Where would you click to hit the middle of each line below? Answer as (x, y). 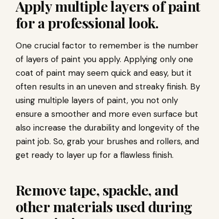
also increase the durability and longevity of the (108, 127)
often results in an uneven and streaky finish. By (108, 86)
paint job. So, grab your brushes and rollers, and (107, 141)
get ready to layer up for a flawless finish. (95, 155)
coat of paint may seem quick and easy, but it (104, 73)
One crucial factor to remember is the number (107, 45)
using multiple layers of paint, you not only (97, 100)
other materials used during (104, 206)
